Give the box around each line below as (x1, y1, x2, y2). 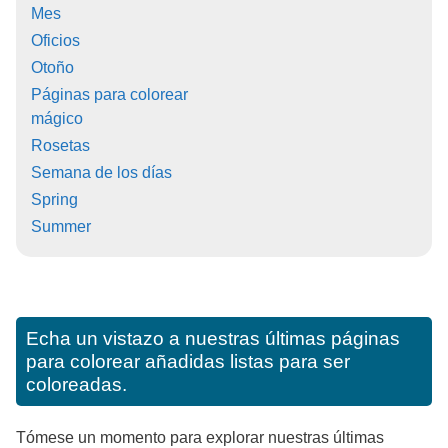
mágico (31, 110, 83, 128)
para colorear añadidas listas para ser (26, 351, 350, 373)
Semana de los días (31, 164, 172, 182)
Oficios (31, 32, 80, 50)
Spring (31, 191, 78, 209)
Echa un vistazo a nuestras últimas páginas (26, 328, 400, 350)
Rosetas (31, 137, 90, 155)
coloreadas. (26, 374, 127, 396)
